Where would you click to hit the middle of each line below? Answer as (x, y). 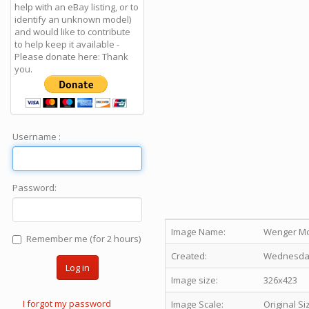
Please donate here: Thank (71, 57)
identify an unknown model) (73, 19)
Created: (189, 256)
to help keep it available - (67, 44)
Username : (37, 137)
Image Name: (198, 232)
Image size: (195, 280)
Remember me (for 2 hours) (83, 239)
